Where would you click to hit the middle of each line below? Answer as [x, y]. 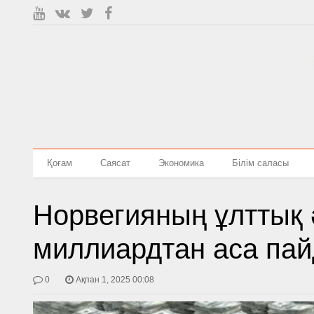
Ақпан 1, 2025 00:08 [115, 280]
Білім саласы [261, 163]
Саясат [116, 163]
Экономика [182, 163]
